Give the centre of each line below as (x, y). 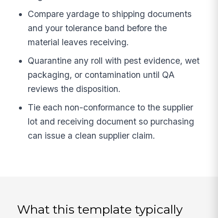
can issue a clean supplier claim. (92, 136)
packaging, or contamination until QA (101, 75)
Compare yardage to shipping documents (110, 14)
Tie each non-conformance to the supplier (111, 108)
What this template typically (100, 209)
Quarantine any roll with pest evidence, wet (114, 61)
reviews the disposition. (74, 89)
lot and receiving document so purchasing (111, 122)
